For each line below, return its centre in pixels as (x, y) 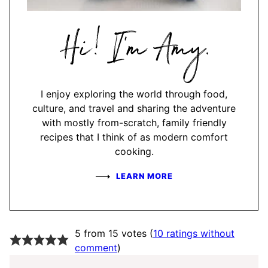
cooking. (134, 152)
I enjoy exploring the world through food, (134, 94)
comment (96, 247)
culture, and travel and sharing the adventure (134, 109)
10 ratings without (194, 233)
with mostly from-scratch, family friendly (134, 123)
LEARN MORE (144, 176)
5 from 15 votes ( (114, 233)
